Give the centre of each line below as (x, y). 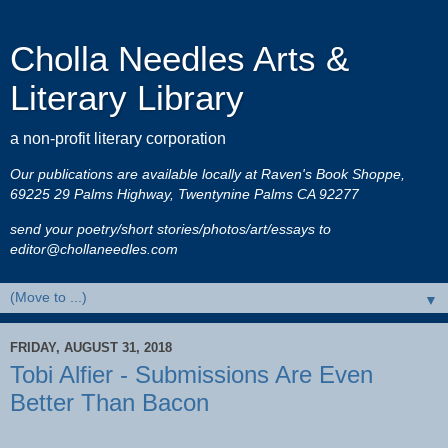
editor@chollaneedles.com (94, 248)
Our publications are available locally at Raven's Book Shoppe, (207, 174)
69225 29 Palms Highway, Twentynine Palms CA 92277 (184, 194)
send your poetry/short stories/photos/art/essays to (170, 228)
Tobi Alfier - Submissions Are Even (191, 375)
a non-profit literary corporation (118, 138)
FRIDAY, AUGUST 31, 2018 (91, 347)
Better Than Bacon (109, 403)
